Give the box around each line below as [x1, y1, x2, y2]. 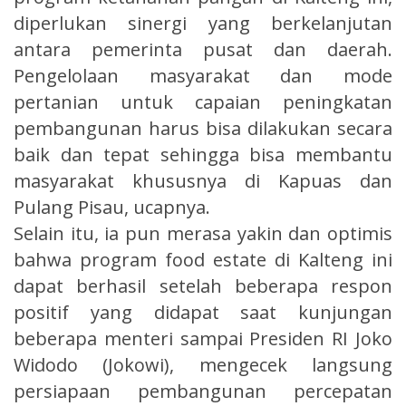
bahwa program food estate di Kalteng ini [14, 247, 392, 273]
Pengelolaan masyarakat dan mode [14, 63, 392, 89]
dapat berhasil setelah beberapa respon [14, 274, 392, 299]
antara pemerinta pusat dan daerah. [14, 37, 392, 63]
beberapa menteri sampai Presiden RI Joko [14, 326, 392, 352]
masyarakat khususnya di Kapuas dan [14, 169, 392, 194]
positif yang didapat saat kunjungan [14, 300, 392, 325]
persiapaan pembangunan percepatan [14, 379, 392, 404]
